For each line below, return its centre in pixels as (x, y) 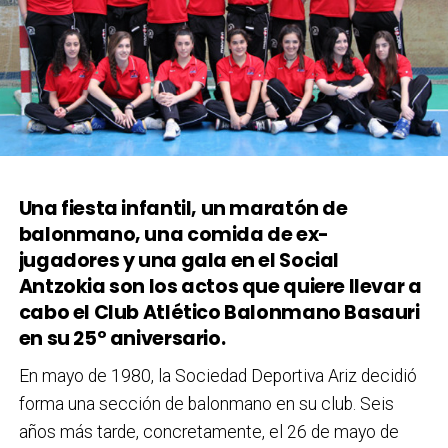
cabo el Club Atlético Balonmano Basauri (219, 312)
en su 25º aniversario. (122, 338)
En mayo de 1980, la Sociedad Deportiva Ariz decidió (217, 375)
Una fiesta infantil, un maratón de (183, 208)
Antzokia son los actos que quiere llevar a (220, 286)
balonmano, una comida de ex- (173, 234)
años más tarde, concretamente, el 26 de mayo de (208, 431)
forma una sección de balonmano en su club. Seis (206, 403)
